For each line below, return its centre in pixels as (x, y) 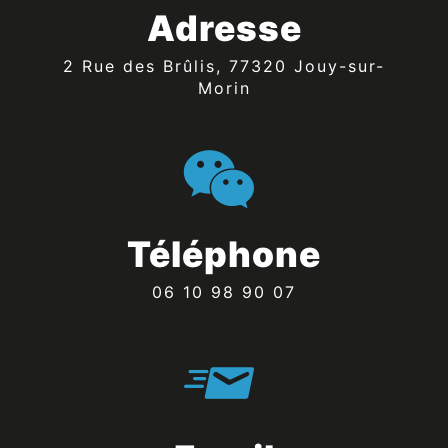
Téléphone (224, 254)
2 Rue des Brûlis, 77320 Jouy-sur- (69, 65)
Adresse (224, 28)
